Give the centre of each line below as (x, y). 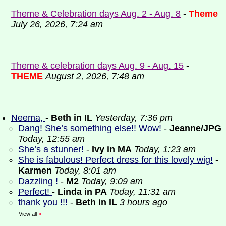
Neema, (28, 118)
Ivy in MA (112, 149)
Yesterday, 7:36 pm (134, 118)
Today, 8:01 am (85, 171)
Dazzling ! (38, 181)
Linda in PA (82, 192)
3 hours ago (144, 202)
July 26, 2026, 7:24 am (57, 24)
